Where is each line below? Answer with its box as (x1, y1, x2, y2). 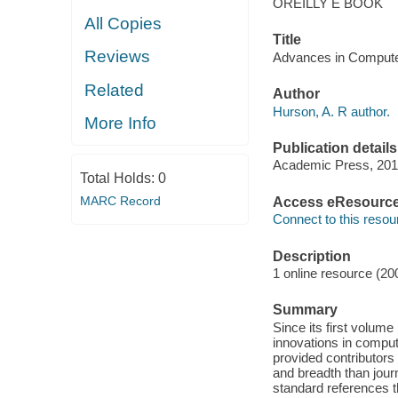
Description (272, 248, 351, 264)
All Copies (84, 13, 163, 33)
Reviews (84, 47, 151, 67)
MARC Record (79, 194, 161, 209)
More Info (84, 114, 157, 133)
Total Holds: (79, 171, 158, 187)
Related (84, 80, 145, 99)
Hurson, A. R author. (272, 103, 390, 119)
